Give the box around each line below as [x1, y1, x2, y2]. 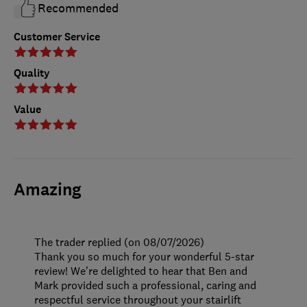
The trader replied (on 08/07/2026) [34, 234, 204, 249]
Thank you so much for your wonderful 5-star [34, 249, 254, 263]
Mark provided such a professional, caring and [34, 278, 256, 292]
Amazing [14, 178, 82, 201]
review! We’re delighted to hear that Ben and [34, 263, 247, 278]
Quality [14, 65, 50, 80]
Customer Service [14, 29, 100, 44]
